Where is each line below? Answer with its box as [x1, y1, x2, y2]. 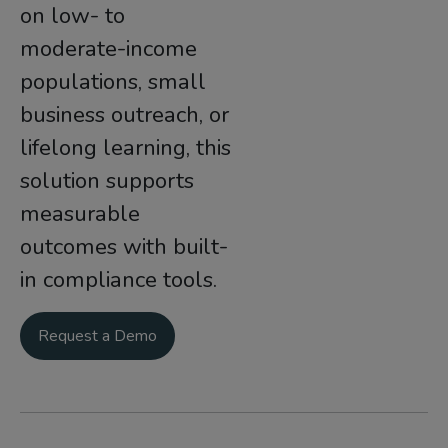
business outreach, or [20, 99, 229, 130]
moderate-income [20, 33, 197, 64]
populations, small [20, 66, 206, 97]
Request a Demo [38, 325, 157, 347]
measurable [20, 198, 140, 229]
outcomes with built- [20, 231, 228, 262]
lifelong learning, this [20, 132, 231, 163]
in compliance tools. [20, 264, 217, 295]
